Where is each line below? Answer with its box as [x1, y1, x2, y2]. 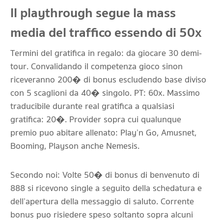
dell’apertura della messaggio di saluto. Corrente [10, 194, 194, 209]
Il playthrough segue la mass [10, 2, 176, 24]
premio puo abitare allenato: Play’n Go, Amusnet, [10, 126, 196, 140]
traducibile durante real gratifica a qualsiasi [10, 99, 174, 113]
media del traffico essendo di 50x [10, 22, 202, 43]
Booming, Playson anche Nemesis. [10, 139, 139, 153]
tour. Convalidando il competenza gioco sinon [10, 59, 183, 74]
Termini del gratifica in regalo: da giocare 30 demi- [10, 46, 202, 60]
